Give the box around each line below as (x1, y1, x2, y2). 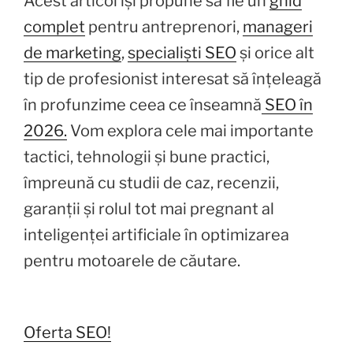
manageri (243, 17, 313, 36)
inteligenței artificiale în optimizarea (24, 225, 289, 244)
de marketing (24, 43, 121, 62)
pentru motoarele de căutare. (24, 251, 240, 270)
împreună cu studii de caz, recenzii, (24, 173, 279, 192)
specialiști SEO (128, 43, 236, 62)
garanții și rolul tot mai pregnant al (24, 199, 274, 218)
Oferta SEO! (24, 322, 111, 342)
